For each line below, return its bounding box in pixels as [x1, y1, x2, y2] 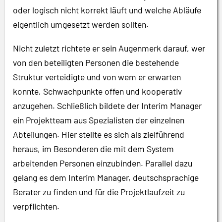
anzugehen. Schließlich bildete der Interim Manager [13, 100, 202, 111]
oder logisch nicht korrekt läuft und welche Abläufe [13, 4, 201, 15]
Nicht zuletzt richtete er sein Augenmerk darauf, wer [13, 42, 205, 54]
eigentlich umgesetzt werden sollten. [13, 18, 149, 30]
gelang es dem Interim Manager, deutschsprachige [13, 171, 199, 183]
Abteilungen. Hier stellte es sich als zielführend [13, 128, 184, 140]
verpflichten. [13, 200, 59, 212]
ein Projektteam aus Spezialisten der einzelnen [13, 114, 184, 125]
